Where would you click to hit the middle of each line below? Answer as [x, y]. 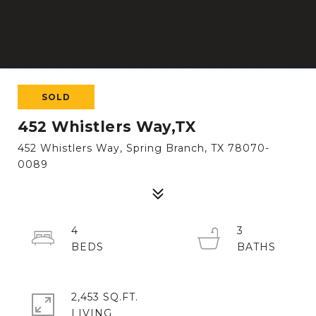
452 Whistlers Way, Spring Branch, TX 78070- [144, 148]
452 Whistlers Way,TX [107, 127]
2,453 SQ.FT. [105, 297]
